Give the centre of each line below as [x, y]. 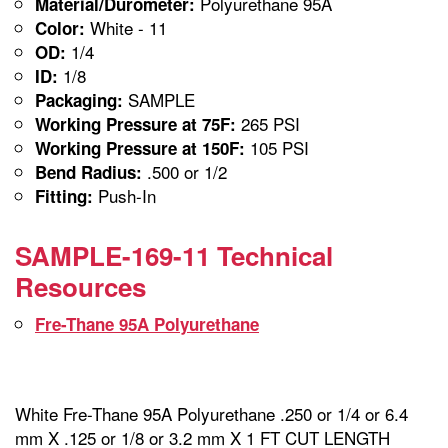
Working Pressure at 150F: [140, 148]
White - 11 [126, 28]
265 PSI [268, 124]
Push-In [124, 196]
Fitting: [64, 196]
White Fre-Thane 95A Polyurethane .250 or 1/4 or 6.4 [211, 414]
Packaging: [79, 100]
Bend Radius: [88, 172]
